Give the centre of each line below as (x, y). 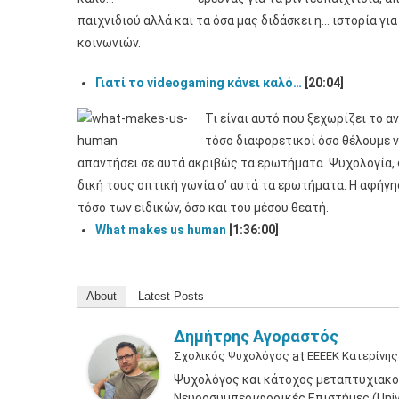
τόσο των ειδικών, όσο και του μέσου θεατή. (203, 208)
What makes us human (161, 230)
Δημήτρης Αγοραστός (256, 336)
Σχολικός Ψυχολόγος (232, 356)
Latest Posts (171, 296)
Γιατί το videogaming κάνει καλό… (199, 83)
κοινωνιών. (109, 43)
